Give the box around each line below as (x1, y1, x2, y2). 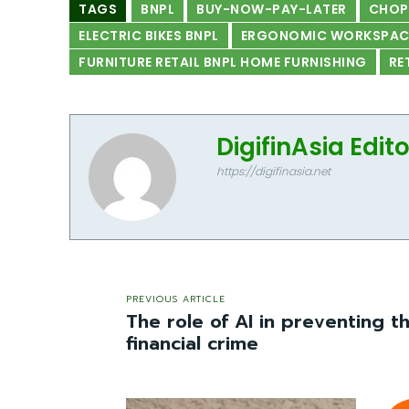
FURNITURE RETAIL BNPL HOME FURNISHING (79, 52, 367, 71)
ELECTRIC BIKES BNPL (79, 26, 219, 45)
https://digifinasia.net (216, 163, 330, 179)
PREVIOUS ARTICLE (126, 291, 225, 306)
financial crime (126, 329, 258, 357)
